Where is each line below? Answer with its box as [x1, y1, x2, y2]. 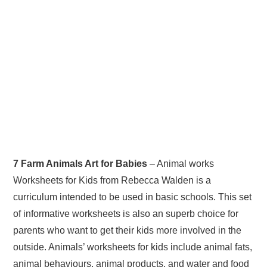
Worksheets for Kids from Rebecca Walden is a [13, 175, 212, 185]
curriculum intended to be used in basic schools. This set [13, 191, 252, 202]
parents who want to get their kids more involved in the [13, 225, 242, 235]
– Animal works [147, 158, 215, 169]
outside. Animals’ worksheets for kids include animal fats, [13, 241, 253, 252]
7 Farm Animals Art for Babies [13, 158, 148, 169]
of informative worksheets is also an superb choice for [13, 208, 239, 219]
